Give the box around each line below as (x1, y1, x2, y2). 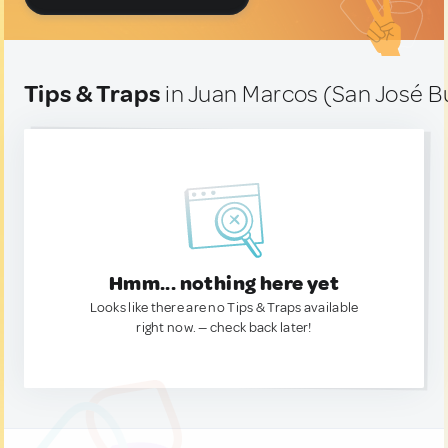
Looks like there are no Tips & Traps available (89, 299, 359, 316)
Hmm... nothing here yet (108, 271, 340, 296)
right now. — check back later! (136, 319, 312, 336)
